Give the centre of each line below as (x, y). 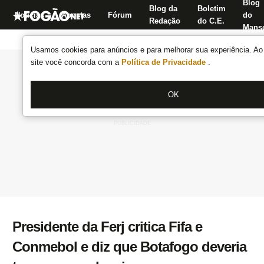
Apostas (76, 15)
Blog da (163, 9)
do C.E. (211, 21)
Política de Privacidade (165, 62)
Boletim (212, 9)
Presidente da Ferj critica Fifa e (107, 227)
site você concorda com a (76, 62)
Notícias (29, 15)
